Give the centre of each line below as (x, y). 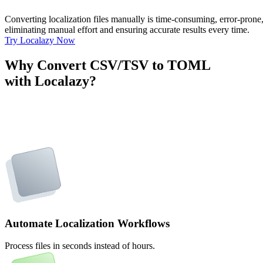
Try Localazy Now (40, 40)
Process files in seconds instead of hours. (80, 246)
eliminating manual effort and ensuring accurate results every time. (127, 29)
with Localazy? (50, 81)
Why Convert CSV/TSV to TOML (108, 65)
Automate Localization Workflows (87, 223)
